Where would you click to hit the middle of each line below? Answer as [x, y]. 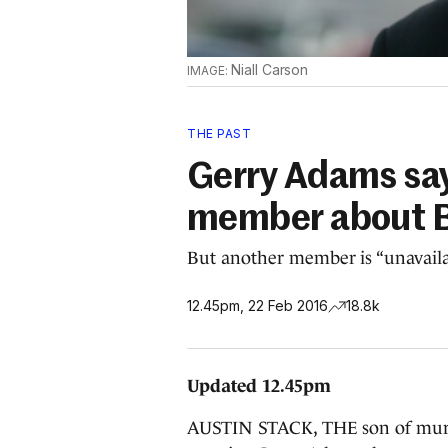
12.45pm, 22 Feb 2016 [257, 305]
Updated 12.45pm [259, 386]
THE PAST [219, 133]
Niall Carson [269, 69]
